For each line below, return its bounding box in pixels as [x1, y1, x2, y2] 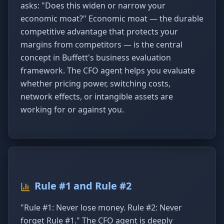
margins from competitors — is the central [20, 39, 182, 50]
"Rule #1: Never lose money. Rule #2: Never [20, 202, 182, 213]
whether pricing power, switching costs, [20, 78, 170, 89]
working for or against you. [20, 104, 124, 115]
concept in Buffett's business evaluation [20, 52, 171, 63]
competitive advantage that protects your [20, 26, 178, 37]
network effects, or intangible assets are [20, 91, 173, 102]
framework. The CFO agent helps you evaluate [20, 65, 195, 76]
